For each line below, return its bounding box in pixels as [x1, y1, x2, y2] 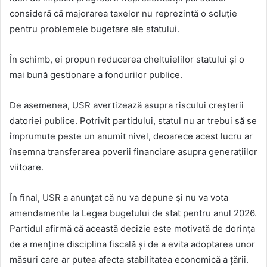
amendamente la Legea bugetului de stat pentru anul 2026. [10, 207, 257, 219]
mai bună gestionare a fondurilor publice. [10, 69, 182, 81]
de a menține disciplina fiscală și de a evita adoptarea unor [10, 238, 255, 250]
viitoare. [10, 162, 44, 173]
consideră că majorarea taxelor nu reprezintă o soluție [10, 8, 237, 20]
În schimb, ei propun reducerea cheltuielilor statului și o [10, 54, 244, 66]
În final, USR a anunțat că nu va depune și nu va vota [10, 192, 228, 204]
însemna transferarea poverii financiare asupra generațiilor [10, 146, 257, 158]
